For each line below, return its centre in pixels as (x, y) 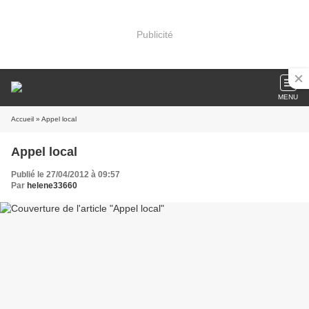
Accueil (22, 119)
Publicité (154, 34)
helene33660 (52, 186)
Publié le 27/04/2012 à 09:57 (66, 175)
